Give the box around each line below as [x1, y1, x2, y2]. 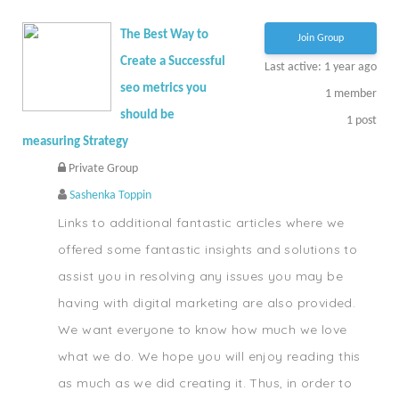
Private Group [66, 162, 138, 175]
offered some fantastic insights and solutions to [58, 241, 358, 257]
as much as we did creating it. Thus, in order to [58, 375, 353, 391]
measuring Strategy [22, 135, 128, 149]
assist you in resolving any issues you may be [58, 268, 343, 284]
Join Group [297, 33, 344, 44]
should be [120, 109, 175, 122]
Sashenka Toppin [69, 189, 151, 202]
